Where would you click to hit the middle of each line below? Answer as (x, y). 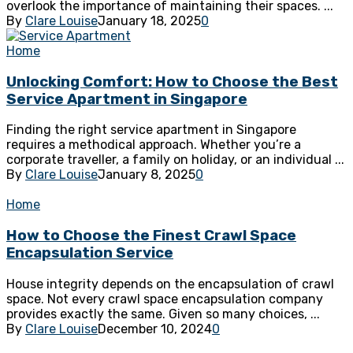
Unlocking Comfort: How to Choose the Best (172, 82)
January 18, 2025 (149, 20)
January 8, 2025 (147, 175)
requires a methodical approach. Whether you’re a (154, 145)
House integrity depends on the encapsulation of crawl (170, 284)
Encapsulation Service (90, 253)
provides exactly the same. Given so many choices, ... (163, 314)
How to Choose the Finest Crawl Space (151, 236)
